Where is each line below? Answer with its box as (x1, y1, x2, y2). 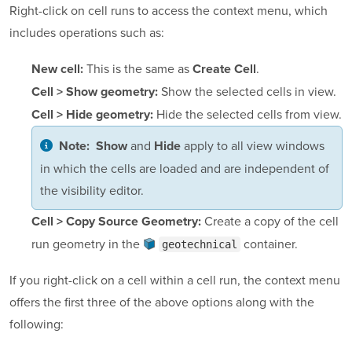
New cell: (31, 61, 83, 78)
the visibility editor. (40, 181, 144, 200)
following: (9, 315, 64, 333)
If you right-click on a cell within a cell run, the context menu (9, 271, 340, 289)
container (240, 235, 295, 253)
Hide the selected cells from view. (153, 105, 342, 123)
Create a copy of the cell (201, 212, 339, 230)
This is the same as (83, 60, 192, 78)
